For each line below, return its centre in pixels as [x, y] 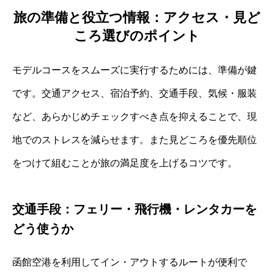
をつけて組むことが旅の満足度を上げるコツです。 [125, 163]
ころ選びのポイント [137, 35]
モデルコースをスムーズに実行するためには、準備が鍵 [135, 70]
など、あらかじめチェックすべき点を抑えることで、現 [135, 116]
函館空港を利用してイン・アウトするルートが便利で [130, 262]
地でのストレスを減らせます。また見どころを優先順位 [135, 139]
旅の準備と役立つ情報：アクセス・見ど [137, 17]
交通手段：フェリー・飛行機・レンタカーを [135, 209]
